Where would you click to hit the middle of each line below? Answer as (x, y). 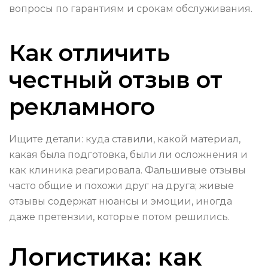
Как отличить (89, 53)
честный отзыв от (116, 80)
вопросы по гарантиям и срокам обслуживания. (131, 9)
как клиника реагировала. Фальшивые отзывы (127, 170)
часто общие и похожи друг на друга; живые (121, 186)
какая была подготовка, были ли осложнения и (128, 155)
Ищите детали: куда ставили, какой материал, (125, 139)
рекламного (82, 107)
